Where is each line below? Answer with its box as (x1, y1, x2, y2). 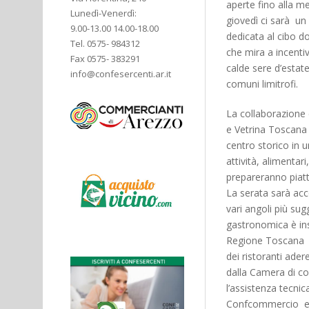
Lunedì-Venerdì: (70, 7, 137, 19)
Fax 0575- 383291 (70, 52, 140, 65)
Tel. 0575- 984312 (70, 37, 140, 50)
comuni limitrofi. (226, 77, 298, 90)
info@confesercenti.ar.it (70, 68, 171, 80)
